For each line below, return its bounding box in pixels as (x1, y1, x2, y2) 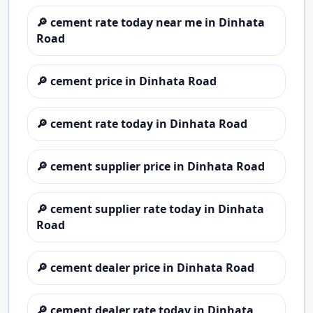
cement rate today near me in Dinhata (50, 15, 265, 30)
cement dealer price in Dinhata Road (50, 260, 254, 275)
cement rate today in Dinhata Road (50, 116, 247, 131)
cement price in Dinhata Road (50, 73, 217, 89)
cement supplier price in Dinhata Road (50, 159, 265, 174)
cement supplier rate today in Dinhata (50, 201, 264, 217)
